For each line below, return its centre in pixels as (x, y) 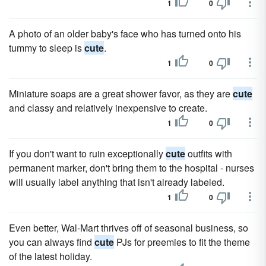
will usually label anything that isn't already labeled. (117, 182)
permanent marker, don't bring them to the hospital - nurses (132, 168)
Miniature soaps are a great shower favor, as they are (121, 94)
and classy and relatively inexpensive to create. (108, 108)
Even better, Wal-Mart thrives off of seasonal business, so (129, 228)
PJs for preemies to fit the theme (182, 242)
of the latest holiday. (50, 256)
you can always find (52, 242)
